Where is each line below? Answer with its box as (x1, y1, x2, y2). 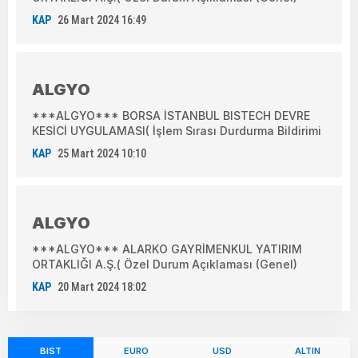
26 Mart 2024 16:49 (58, 13, 146, 26)
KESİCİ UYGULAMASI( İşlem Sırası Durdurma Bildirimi (32, 123, 321, 137)
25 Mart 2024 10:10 (58, 146, 146, 160)
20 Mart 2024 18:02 (58, 280, 146, 293)
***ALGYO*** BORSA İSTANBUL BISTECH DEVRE (32, 108, 310, 122)
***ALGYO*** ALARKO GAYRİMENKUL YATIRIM (32, 241, 302, 256)
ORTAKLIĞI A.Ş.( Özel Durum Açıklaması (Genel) (32, 257, 297, 271)
